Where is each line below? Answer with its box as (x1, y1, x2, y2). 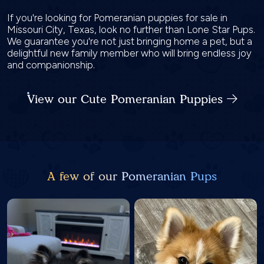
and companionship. (7, 59, 97, 71)
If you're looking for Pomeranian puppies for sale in (7, 12, 227, 24)
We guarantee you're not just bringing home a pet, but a (7, 35, 252, 47)
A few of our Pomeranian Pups (47, 169, 217, 183)
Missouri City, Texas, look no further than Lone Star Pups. (7, 24, 255, 35)
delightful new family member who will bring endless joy (7, 47, 252, 59)
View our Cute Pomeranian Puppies (27, 92, 227, 106)
